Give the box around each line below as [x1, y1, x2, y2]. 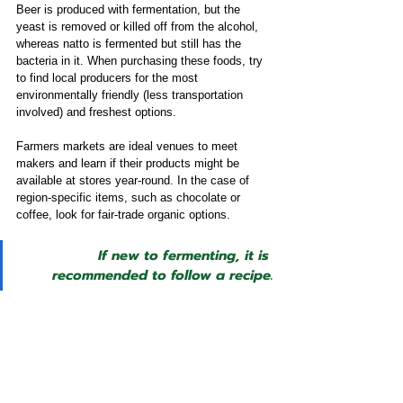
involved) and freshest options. [16, 104, 180, 119]
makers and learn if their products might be [16, 156, 243, 170]
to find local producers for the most [16, 70, 201, 85]
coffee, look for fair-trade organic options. [16, 207, 234, 221]
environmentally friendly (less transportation [16, 87, 246, 102]
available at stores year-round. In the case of [16, 173, 253, 187]
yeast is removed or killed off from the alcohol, [16, 19, 262, 33]
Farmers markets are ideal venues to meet [16, 139, 241, 153]
